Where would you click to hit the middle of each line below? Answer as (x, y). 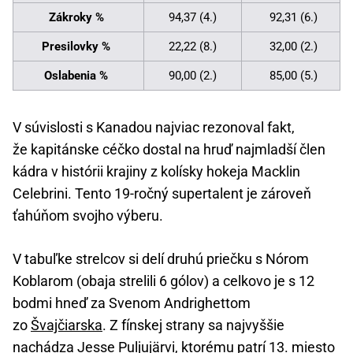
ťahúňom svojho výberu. (88, 216)
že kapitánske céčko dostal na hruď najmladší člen (169, 150)
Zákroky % (76, 18)
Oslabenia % (76, 76)
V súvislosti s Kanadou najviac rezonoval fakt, (154, 128)
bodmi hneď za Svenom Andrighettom (132, 303)
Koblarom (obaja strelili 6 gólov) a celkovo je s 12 (163, 281)
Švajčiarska (67, 325)
